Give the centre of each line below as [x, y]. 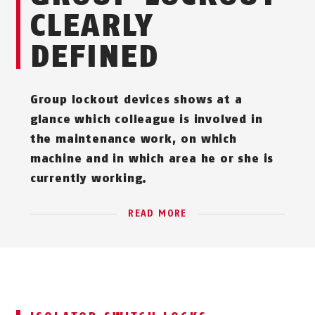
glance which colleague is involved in [146, 120]
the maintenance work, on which [133, 139]
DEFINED [95, 56]
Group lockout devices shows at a [136, 100]
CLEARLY [92, 25]
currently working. [89, 179]
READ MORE [157, 214]
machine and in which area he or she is [152, 159]
